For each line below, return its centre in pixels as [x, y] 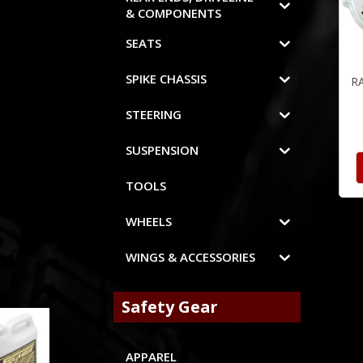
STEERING [154, 115]
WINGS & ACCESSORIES [191, 257]
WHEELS [149, 222]
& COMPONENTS [174, 13]
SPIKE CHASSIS [167, 79]
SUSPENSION [162, 150]
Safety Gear [169, 307]
